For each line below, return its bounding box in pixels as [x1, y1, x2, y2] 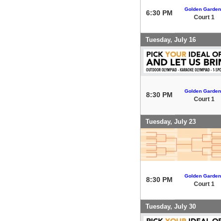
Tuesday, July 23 [146, 117, 196, 125]
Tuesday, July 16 [146, 36, 196, 43]
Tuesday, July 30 [146, 202, 196, 210]
